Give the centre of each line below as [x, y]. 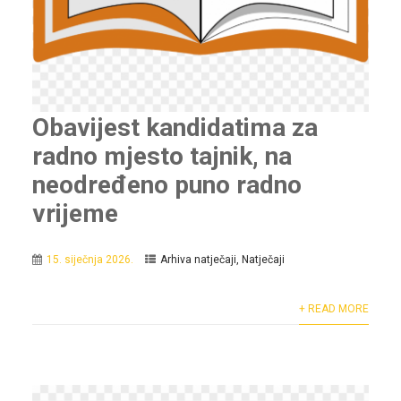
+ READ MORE [334, 308]
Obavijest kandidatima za [175, 127]
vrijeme [75, 213]
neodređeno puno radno [166, 184]
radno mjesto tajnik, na [162, 156]
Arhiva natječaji [198, 259]
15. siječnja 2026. [90, 259]
